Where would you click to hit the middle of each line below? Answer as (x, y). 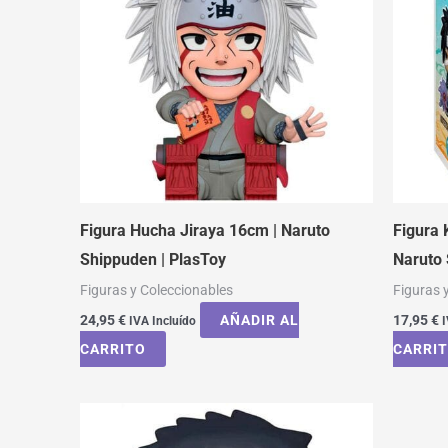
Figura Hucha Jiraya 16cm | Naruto (205, 230)
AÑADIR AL (259, 320)
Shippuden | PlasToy (153, 259)
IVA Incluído (162, 321)
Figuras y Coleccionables (156, 289)
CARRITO (113, 349)
